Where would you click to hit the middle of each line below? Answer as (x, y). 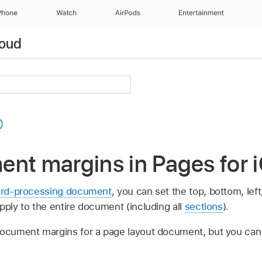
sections (204, 206)
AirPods (127, 13)
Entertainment (201, 13)
